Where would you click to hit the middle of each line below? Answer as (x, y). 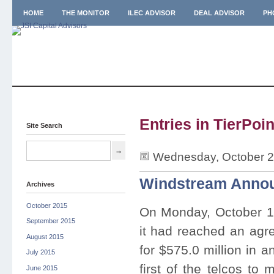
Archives (40, 184)
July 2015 (40, 252)
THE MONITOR (85, 13)
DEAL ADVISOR (219, 13)
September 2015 (50, 221)
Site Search (44, 125)
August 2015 (45, 236)
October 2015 (46, 206)
